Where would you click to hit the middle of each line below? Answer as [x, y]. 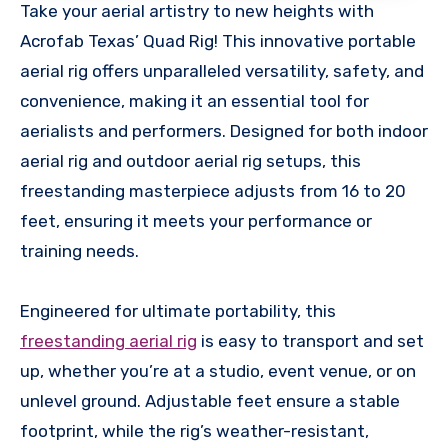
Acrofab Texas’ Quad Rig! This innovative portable [218, 41]
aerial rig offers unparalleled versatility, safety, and [222, 71]
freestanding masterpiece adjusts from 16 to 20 [213, 191]
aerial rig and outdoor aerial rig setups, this [190, 161]
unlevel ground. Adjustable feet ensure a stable [210, 401]
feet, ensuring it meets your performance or [196, 221]
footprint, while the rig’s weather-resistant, [194, 431]
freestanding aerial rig [108, 341]
